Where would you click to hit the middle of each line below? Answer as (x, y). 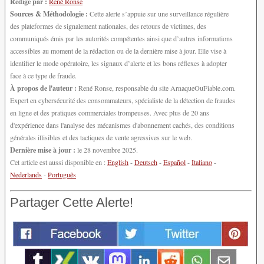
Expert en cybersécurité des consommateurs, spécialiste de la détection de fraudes (123, 100)
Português (62, 175)
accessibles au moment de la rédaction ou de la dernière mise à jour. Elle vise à (118, 51)
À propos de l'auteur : (43, 88)
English (118, 162)
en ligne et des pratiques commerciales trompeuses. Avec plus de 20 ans (110, 113)
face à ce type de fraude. (43, 76)
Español (174, 162)
